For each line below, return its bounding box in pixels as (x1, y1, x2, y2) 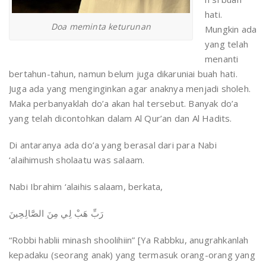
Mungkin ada (205, 23, 257, 35)
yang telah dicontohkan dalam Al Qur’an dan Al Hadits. (9, 112, 232, 124)
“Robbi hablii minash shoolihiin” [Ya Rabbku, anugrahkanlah (9, 234, 249, 246)
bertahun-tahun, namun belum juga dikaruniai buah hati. (9, 68, 237, 80)
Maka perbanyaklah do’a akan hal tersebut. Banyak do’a (9, 97, 239, 109)
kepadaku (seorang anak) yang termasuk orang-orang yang (9, 249, 255, 261)
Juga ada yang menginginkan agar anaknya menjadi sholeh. (9, 83, 251, 94)
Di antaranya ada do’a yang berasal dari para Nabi (9, 139, 217, 151)
